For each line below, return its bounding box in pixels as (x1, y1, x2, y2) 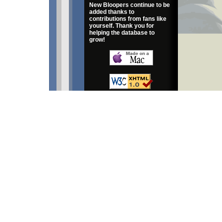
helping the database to (89, 29, 155, 36)
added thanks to (89, 8, 134, 15)
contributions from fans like (89, 15, 166, 22)
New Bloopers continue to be (89, 1, 170, 8)
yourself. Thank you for (89, 22, 154, 29)
